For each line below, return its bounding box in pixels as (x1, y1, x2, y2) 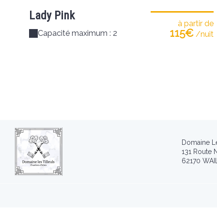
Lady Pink (29, 9, 75, 22)
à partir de (178, 19, 214, 28)
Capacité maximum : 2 (38, 29, 117, 38)
